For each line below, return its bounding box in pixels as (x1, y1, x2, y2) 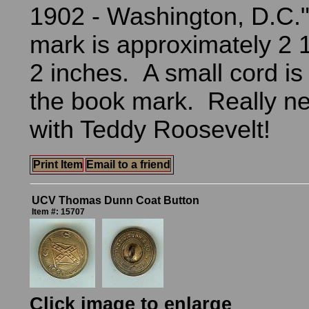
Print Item (33, 159, 83, 170)
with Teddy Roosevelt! (30, 116, 270, 143)
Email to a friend (86, 159, 170, 170)
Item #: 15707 (32, 207, 85, 217)
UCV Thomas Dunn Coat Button (32, 195, 199, 206)
